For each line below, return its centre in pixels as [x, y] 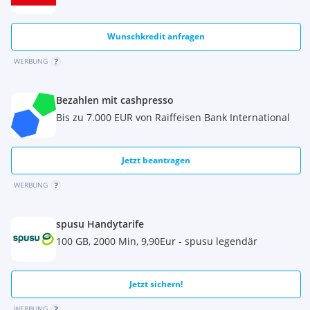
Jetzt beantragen [156, 160]
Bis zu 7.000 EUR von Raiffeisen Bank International [173, 117]
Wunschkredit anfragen [156, 36]
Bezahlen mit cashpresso [115, 100]
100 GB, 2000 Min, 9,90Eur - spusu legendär [157, 241]
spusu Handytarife [100, 224]
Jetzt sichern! [156, 284]
